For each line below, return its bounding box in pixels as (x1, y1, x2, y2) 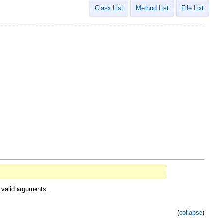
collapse (179, 208, 202, 216)
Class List (95, 4, 123, 12)
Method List (136, 4, 169, 12)
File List (182, 4, 204, 12)
